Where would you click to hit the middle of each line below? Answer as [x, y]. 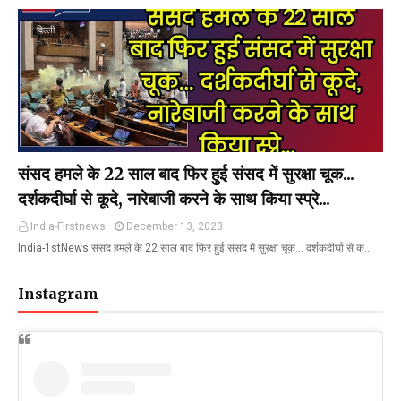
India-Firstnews [68, 226]
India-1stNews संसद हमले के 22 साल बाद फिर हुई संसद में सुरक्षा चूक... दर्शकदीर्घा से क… [195, 248]
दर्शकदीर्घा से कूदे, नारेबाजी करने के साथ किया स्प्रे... [174, 199]
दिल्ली [46, 30]
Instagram [58, 294]
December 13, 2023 [175, 226]
